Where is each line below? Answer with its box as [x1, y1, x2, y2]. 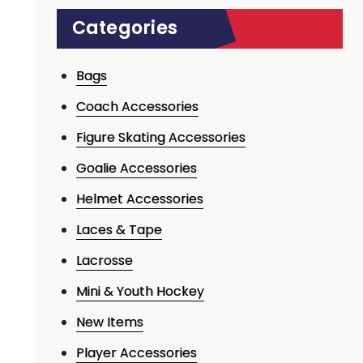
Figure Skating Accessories [75, 128, 246, 147]
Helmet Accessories [75, 190, 203, 209]
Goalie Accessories [75, 159, 197, 178]
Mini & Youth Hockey [75, 282, 204, 301]
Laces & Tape [75, 220, 162, 240]
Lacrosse [75, 251, 133, 271]
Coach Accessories [75, 97, 199, 117]
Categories [71, 15, 178, 41]
